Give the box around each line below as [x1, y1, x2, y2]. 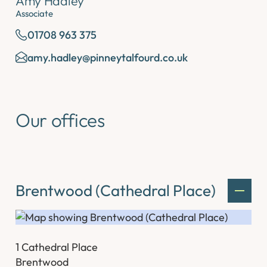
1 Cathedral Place [15, 240, 98, 254]
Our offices [15, 108, 105, 132]
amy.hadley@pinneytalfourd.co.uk [27, 50, 188, 64]
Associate [15, 8, 54, 20]
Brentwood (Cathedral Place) [15, 181, 216, 201]
